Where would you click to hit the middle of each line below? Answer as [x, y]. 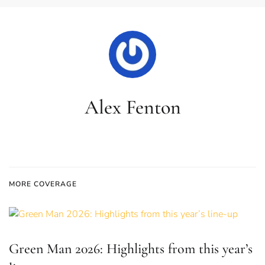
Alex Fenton [132, 107]
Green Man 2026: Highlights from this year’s [131, 249]
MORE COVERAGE [43, 184]
